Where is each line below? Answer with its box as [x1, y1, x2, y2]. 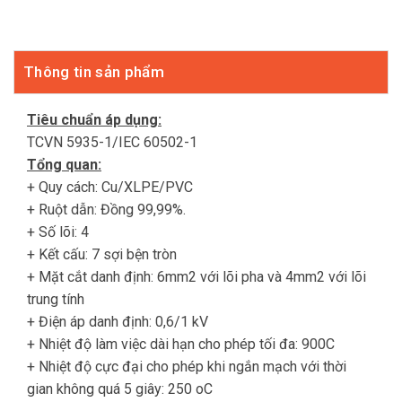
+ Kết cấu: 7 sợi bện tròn [27, 246, 177, 264]
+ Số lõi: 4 [27, 223, 89, 241]
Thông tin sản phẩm [23, 63, 165, 82]
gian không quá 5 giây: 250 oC [27, 380, 213, 398]
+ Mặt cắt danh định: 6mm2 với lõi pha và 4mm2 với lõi [27, 268, 366, 286]
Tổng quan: [27, 156, 101, 174]
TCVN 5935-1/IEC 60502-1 [27, 134, 197, 152]
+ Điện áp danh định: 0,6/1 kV [27, 313, 208, 331]
